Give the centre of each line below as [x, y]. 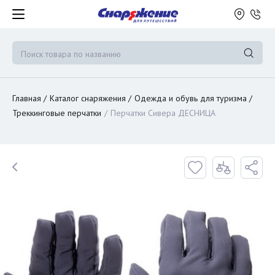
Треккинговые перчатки [57, 113]
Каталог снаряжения [88, 98]
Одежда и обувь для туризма [191, 98]
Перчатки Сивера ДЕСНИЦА [163, 113]
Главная [27, 98]
